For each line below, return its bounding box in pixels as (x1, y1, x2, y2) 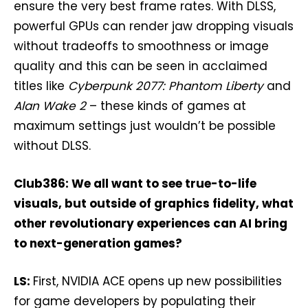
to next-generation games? (14, 235, 182, 252)
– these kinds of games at (86, 98, 246, 114)
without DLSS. (14, 137, 91, 154)
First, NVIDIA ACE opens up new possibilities (33, 273, 282, 289)
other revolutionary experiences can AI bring (14, 215, 287, 232)
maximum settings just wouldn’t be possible (14, 118, 276, 134)
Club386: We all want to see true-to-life (14, 175, 256, 192)
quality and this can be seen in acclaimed (14, 58, 267, 74)
